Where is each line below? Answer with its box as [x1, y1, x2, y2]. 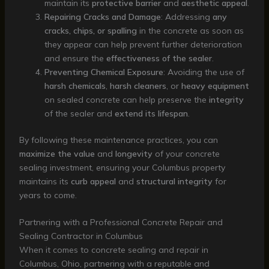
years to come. [19, 189, 77, 201]
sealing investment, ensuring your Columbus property [19, 162, 225, 173]
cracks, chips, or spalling [44, 25, 137, 36]
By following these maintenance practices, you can [19, 134, 218, 145]
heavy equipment [181, 80, 249, 91]
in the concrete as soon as [136, 25, 244, 36]
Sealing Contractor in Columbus [19, 231, 143, 242]
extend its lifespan [114, 107, 188, 119]
